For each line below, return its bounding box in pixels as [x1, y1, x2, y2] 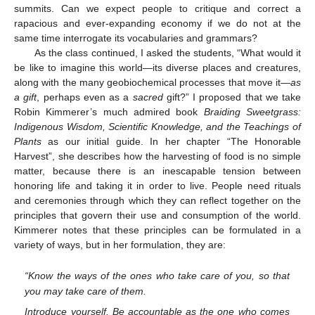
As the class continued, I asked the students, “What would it [34, 47, 301, 59]
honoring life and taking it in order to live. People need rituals [14, 180, 301, 192]
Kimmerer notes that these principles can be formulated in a [14, 224, 301, 236]
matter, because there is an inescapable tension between [14, 165, 301, 177]
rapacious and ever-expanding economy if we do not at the [14, 18, 301, 30]
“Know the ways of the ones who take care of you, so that [25, 269, 290, 281]
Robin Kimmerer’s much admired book [14, 106, 204, 118]
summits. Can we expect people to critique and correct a [14, 3, 301, 15]
